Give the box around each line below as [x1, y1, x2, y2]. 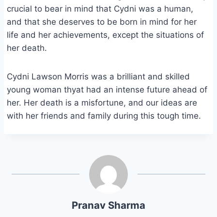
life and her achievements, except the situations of [7, 30, 204, 40]
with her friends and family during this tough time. [7, 111, 201, 121]
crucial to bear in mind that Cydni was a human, [7, 4, 193, 14]
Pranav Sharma [72, 199, 145, 212]
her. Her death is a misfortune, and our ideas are [7, 98, 197, 108]
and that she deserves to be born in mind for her [7, 17, 197, 27]
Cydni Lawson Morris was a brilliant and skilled [7, 72, 190, 82]
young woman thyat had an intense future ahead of [7, 85, 207, 95]
